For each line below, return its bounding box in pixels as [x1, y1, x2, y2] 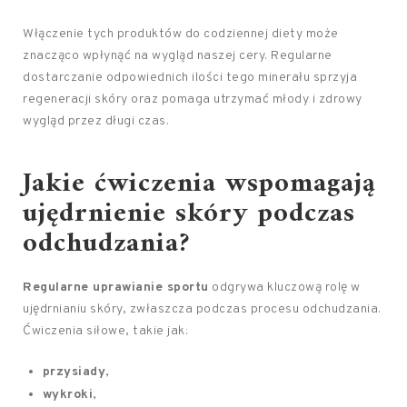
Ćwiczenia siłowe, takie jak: [23, 323, 188, 339]
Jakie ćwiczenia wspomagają [23, 160, 376, 208]
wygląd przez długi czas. [23, 114, 169, 129]
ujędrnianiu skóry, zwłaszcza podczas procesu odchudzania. [23, 302, 382, 317]
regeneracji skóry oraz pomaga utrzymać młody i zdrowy [23, 92, 362, 107]
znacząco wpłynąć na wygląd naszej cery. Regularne [23, 48, 333, 64]
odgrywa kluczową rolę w [208, 280, 361, 295]
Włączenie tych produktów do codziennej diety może [23, 26, 339, 42]
